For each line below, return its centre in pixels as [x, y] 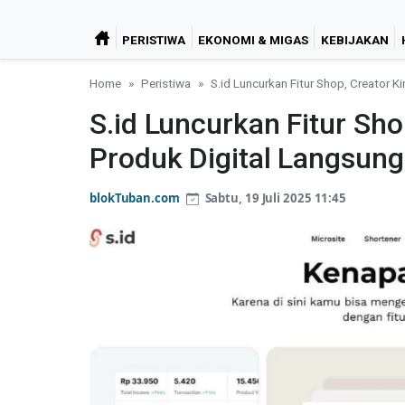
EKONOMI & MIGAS [253, 39]
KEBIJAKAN [354, 39]
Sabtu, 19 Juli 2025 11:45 [274, 198]
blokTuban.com [135, 198]
